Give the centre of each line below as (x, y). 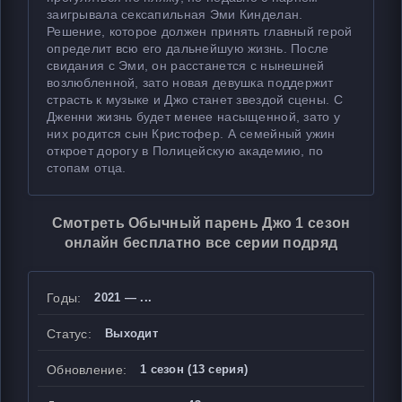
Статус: (69, 334)
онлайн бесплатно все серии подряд (201, 243)
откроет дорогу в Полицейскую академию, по (185, 151)
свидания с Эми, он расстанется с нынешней (186, 66)
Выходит (131, 333)
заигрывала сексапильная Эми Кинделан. (175, 14)
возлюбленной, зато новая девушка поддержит (190, 83)
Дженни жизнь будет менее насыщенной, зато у (194, 117)
